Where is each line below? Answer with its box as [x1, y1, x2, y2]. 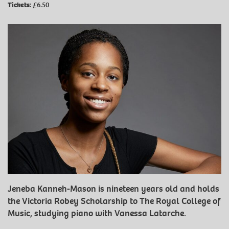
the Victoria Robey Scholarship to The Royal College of [8, 195, 220, 208]
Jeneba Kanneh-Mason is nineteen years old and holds [8, 183, 219, 195]
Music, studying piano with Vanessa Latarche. [8, 208, 186, 220]
